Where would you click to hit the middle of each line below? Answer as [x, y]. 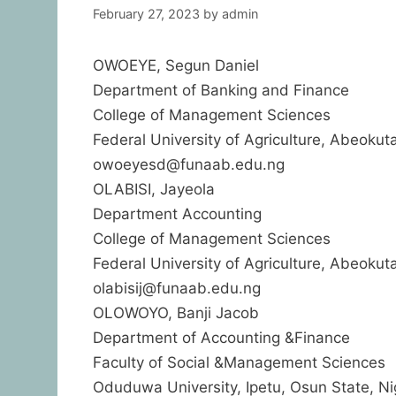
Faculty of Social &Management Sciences [239, 362]
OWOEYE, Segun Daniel [175, 65]
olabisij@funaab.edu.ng [176, 288]
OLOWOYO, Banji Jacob [175, 312]
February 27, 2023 [146, 13]
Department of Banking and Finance [221, 90]
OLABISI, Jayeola [153, 189]
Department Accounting [177, 213]
